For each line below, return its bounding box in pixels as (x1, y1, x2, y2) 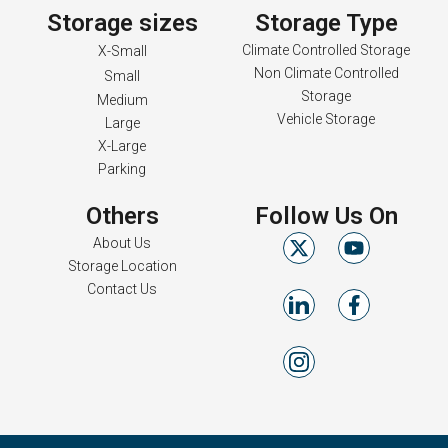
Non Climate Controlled (253, 65, 399, 81)
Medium (96, 92, 148, 108)
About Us (93, 235, 151, 251)
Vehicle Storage (277, 111, 375, 127)
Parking (98, 161, 146, 177)
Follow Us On (254, 202, 398, 230)
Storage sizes (46, 9, 198, 37)
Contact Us (87, 281, 157, 297)
